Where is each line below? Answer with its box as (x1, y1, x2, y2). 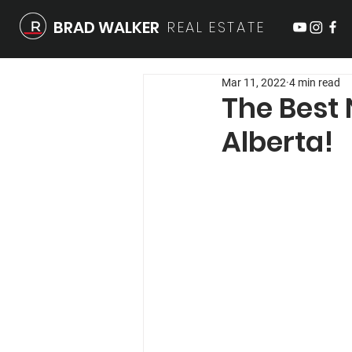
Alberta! (222, 123, 333, 161)
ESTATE (209, 17, 266, 37)
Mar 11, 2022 (222, 76, 286, 89)
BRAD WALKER (53, 16, 159, 38)
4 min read (289, 76, 340, 89)
